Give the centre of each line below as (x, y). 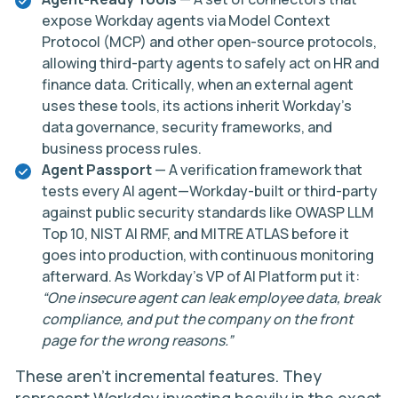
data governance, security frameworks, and (187, 127)
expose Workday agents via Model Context (186, 20)
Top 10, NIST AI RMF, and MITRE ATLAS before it (195, 234)
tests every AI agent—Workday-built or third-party (210, 191)
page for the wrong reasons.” (137, 340)
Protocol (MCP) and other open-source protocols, (209, 42)
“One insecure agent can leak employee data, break (211, 298)
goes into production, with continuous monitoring (208, 255)
